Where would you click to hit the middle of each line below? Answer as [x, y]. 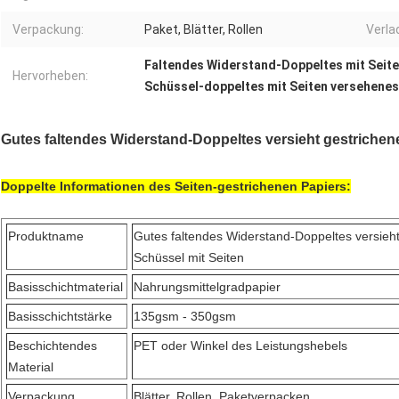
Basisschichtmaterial [65, 287]
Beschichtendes [53, 346]
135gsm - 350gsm [185, 317]
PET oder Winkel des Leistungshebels [240, 346]
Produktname [46, 236]
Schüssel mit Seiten [189, 258]
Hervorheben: [50, 76]
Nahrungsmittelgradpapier [207, 287]
